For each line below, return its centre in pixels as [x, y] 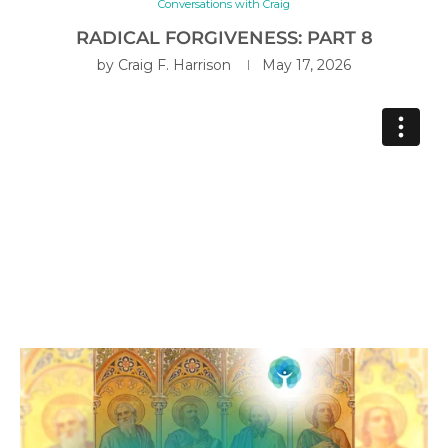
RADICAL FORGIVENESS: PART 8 [224, 37]
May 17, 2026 [306, 64]
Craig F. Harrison [174, 64]
